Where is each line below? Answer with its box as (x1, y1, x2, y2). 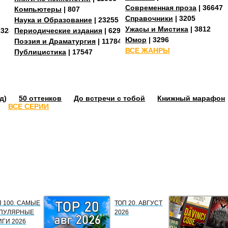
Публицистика (14, 47, 67, 56)
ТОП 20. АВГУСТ (115, 199, 163, 207)
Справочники (125, 14, 174, 22)
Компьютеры (14, 5, 62, 13)
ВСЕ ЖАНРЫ (125, 46, 170, 54)
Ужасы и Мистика (125, 24, 189, 33)
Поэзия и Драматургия (14, 37, 96, 45)
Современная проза (125, 3, 197, 12)
